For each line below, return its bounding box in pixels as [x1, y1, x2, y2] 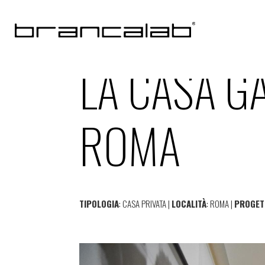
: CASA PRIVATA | [119, 196, 172, 210]
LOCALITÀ [172, 196, 207, 210]
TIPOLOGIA [79, 196, 119, 210]
